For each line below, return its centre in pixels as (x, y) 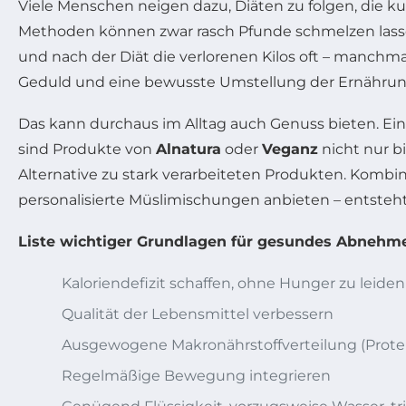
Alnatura (188, 149)
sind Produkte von (87, 149)
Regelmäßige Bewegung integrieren (196, 376)
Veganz (290, 149)
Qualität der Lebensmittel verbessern (198, 314)
